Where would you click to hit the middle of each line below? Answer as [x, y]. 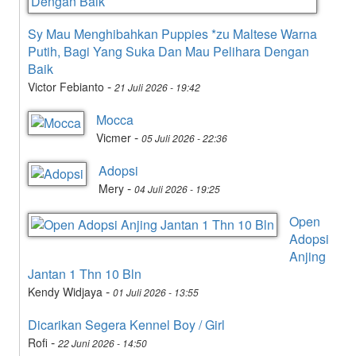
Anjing [308, 256]
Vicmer [114, 137]
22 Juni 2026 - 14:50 [103, 342]
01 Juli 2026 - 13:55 [156, 292]
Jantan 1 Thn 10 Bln [85, 273]
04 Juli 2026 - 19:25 [177, 188]
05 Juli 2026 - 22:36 [184, 137]
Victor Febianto [66, 86]
